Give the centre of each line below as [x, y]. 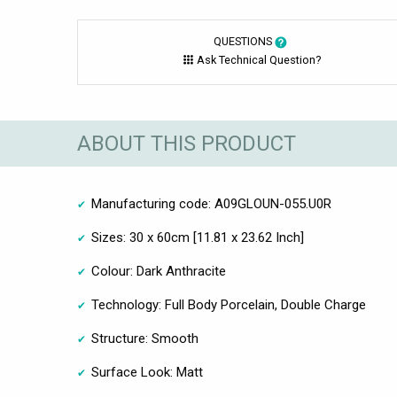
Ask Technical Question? [258, 59]
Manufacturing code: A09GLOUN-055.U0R [211, 204]
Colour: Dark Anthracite [159, 272]
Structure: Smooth [145, 339]
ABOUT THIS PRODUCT [187, 143]
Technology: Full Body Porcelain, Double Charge [229, 305]
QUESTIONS [245, 42]
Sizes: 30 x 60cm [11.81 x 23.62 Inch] [198, 238]
